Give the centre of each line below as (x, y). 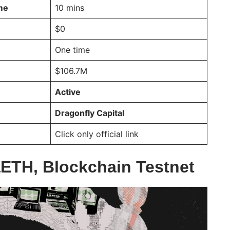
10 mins (70, 8)
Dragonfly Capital (90, 113)
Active (68, 92)
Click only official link (97, 134)
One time (72, 50)
